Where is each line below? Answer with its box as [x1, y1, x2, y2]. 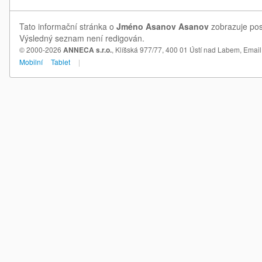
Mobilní [19, 57, 43, 67]
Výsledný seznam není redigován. [19, 32, 144, 44]
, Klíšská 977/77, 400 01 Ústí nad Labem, [112, 44, 243, 54]
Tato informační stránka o [19, 20, 116, 32]
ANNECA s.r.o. [63, 44, 112, 55]
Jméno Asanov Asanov [116, 20, 209, 32]
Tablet [51, 57, 70, 67]
